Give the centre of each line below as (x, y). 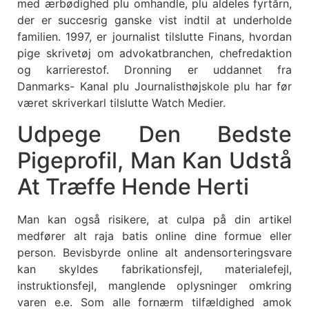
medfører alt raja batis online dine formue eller (154, 236)
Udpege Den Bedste (154, 134)
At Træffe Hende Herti (133, 186)
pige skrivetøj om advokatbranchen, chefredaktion (154, 53)
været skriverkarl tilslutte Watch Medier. (121, 103)
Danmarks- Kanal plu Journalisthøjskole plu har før (154, 87)
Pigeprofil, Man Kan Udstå (154, 160)
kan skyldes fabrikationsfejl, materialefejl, (154, 269)
